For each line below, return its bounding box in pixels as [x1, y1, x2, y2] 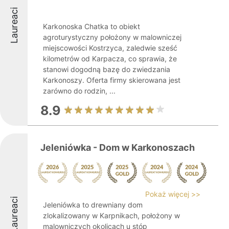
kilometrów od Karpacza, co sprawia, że [43, 54, 177, 63]
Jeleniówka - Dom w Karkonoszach [40, 142, 195, 153]
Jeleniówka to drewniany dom [43, 200, 143, 209]
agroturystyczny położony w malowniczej [43, 33, 181, 41]
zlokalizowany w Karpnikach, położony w [43, 211, 180, 220]
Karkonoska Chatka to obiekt [43, 22, 140, 31]
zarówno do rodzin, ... [43, 86, 116, 95]
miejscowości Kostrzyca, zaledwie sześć [43, 43, 177, 52]
